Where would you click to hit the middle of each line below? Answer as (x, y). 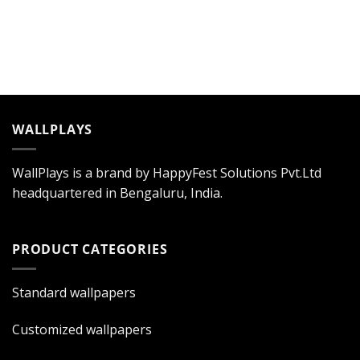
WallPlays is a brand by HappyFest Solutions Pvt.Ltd (167, 173)
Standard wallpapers (74, 293)
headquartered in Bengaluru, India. (117, 193)
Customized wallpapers (82, 330)
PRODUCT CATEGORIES (90, 249)
